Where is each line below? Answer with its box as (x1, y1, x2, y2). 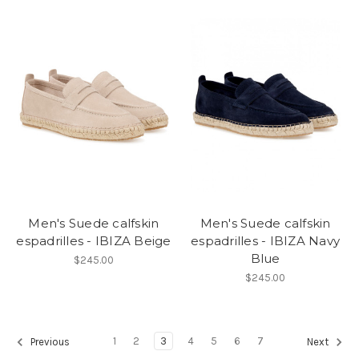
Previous (28, 336, 71, 349)
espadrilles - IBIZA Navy (191, 232, 341, 248)
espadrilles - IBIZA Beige (16, 232, 171, 248)
